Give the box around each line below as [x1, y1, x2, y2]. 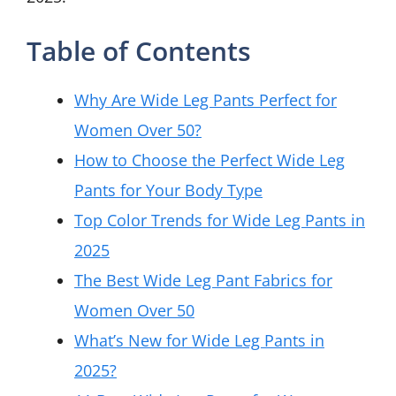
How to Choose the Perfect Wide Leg [74, 148, 345, 171]
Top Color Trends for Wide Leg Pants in [74, 209, 365, 231]
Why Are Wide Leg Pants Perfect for [74, 88, 337, 110]
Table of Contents [27, 32, 251, 69]
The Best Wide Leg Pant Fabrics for [74, 269, 332, 291]
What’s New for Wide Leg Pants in [74, 329, 324, 351]
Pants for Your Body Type [74, 179, 263, 201]
